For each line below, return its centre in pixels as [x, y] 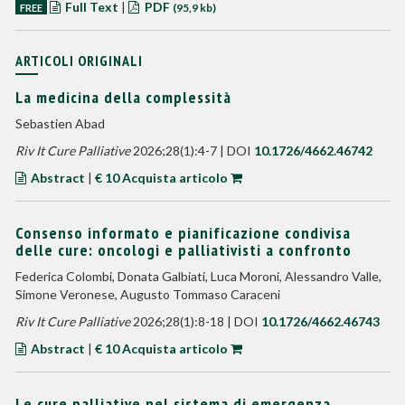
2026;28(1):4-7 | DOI [192, 151]
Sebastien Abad [60, 123]
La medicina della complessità [123, 97]
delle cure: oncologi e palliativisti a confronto [183, 250]
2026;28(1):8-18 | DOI [195, 321]
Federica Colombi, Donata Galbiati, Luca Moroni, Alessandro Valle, [198, 276]
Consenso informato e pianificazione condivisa [183, 233]
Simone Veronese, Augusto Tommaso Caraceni [147, 294]
